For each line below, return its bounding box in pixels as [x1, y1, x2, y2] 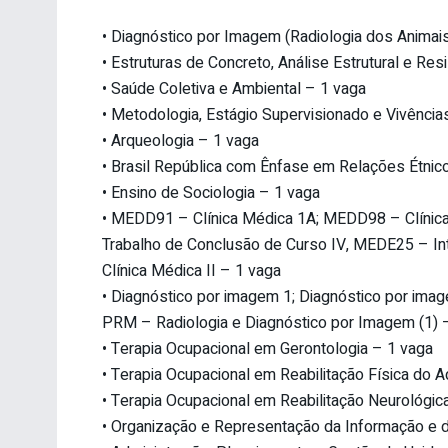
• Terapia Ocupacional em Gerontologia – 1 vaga [102, 336, 433, 361]
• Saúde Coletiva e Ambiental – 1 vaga [102, 76, 366, 101]
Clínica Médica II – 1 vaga [102, 258, 281, 283]
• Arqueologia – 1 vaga [102, 128, 259, 153]
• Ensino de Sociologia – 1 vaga [102, 180, 320, 205]
